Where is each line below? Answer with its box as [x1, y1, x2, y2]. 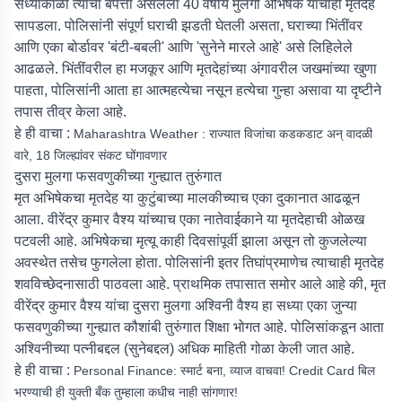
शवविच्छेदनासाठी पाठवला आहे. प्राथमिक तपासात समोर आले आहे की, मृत [14, 276, 386, 292]
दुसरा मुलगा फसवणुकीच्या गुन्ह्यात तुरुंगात [14, 169, 222, 184]
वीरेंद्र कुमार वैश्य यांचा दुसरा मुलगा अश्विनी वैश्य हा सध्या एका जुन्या [14, 298, 357, 313]
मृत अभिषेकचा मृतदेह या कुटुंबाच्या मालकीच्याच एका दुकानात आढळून [14, 190, 360, 205]
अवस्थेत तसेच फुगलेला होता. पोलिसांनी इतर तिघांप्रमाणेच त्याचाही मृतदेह [14, 255, 384, 270]
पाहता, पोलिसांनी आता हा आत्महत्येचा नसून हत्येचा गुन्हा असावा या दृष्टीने [14, 83, 381, 98]
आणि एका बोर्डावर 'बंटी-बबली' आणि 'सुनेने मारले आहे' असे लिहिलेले [14, 39, 353, 55]
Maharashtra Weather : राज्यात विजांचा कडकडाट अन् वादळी [74, 127, 372, 141]
